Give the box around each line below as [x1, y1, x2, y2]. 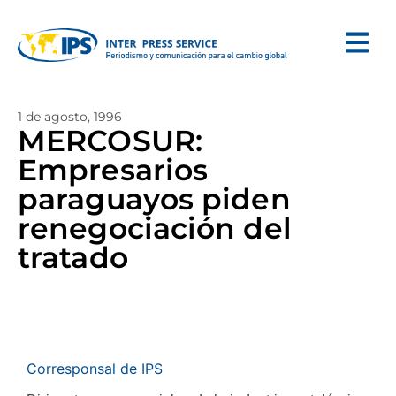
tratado [18, 240, 128, 275]
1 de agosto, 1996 [18, 109, 122, 125]
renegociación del [18, 210, 292, 246]
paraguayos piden [18, 181, 291, 217]
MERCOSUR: [18, 123, 202, 158]
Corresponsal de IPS [27, 360, 163, 377]
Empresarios [18, 152, 209, 187]
